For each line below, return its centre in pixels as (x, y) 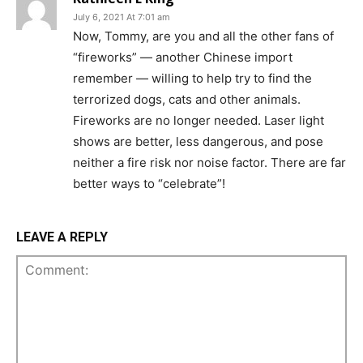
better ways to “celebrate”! (149, 184)
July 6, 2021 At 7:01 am (122, 17)
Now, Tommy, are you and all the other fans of (203, 36)
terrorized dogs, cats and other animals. (187, 100)
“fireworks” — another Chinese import (183, 58)
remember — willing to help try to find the (192, 79)
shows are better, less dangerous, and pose (198, 142)
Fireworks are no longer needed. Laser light (199, 121)
